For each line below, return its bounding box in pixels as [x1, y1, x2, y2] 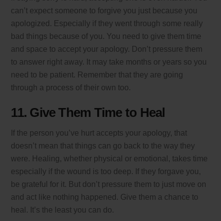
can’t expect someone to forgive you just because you [11, 6, 198, 15]
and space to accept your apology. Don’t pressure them [11, 44, 203, 53]
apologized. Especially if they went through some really [11, 19, 203, 28]
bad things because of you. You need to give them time [11, 32, 202, 40]
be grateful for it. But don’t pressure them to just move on [11, 180, 207, 189]
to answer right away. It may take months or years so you [11, 57, 207, 66]
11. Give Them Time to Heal [11, 105, 165, 119]
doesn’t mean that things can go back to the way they [11, 142, 195, 150]
